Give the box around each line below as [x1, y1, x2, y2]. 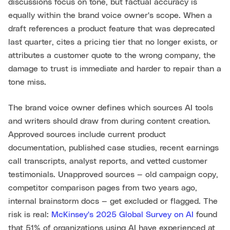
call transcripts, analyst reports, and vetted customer [8, 157, 207, 166]
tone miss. [8, 78, 46, 87]
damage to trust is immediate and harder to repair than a [8, 65, 221, 73]
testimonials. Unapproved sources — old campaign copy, [8, 170, 218, 179]
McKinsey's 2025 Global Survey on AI [51, 210, 194, 219]
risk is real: [8, 210, 51, 219]
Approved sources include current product [8, 130, 166, 139]
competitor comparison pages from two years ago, [8, 184, 197, 193]
